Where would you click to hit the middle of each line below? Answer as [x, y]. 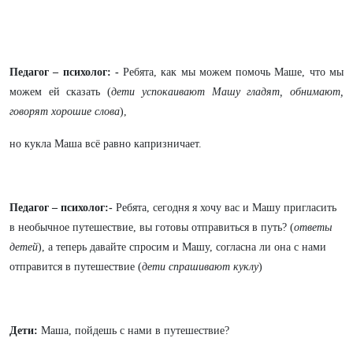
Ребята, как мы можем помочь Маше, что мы [231, 72]
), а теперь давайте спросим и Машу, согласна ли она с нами [182, 247]
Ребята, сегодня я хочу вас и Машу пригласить [225, 208]
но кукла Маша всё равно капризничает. [106, 144]
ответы [313, 227]
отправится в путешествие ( [76, 267]
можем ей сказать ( [61, 92]
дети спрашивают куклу [200, 267]
